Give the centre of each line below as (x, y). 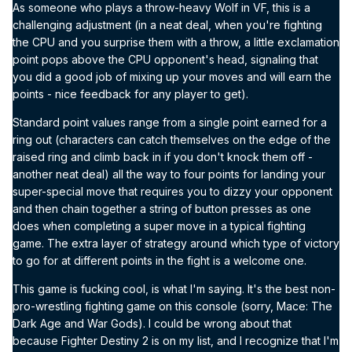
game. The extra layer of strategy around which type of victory (176, 243)
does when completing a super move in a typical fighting (159, 225)
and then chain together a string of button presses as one (162, 208)
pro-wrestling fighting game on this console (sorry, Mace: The (172, 306)
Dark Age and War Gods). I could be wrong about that (152, 323)
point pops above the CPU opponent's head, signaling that (165, 59)
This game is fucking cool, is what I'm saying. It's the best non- (174, 288)
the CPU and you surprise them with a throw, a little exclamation (176, 42)
